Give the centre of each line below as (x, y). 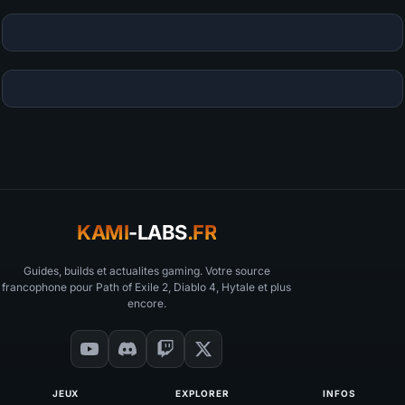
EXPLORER (202, 393)
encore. (146, 303)
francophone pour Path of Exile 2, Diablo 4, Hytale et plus (146, 287)
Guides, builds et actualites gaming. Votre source (146, 270)
